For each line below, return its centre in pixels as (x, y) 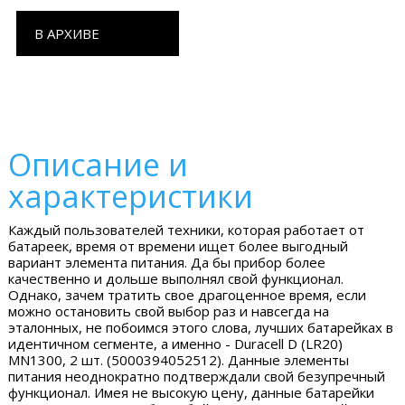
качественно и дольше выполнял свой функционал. (176, 278)
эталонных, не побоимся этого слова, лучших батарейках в (201, 327)
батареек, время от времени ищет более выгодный (179, 246)
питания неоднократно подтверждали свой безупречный (197, 376)
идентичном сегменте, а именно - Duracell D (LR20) (176, 344)
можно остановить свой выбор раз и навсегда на (169, 311)
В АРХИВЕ (66, 33)
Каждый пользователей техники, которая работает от (187, 230)
